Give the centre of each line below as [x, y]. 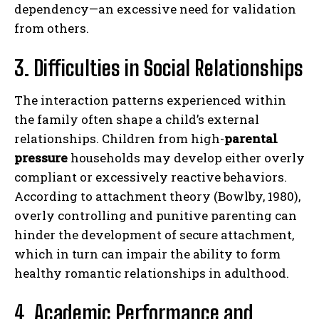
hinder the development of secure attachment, [154, 234]
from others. [52, 28]
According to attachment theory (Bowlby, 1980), [157, 196]
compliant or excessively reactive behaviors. [151, 177]
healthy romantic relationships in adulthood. [152, 273]
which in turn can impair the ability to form [147, 253]
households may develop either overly [186, 157]
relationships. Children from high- [119, 138]
